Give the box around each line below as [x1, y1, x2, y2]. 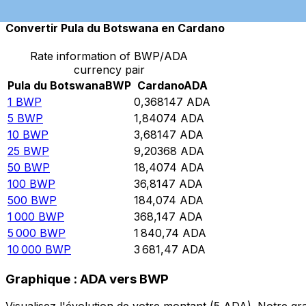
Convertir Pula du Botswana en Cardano [5, 20, 225, 35]
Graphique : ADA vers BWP [5, 270, 169, 287]
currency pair [73, 63, 145, 77]
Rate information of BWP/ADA [30, 49, 188, 64]
